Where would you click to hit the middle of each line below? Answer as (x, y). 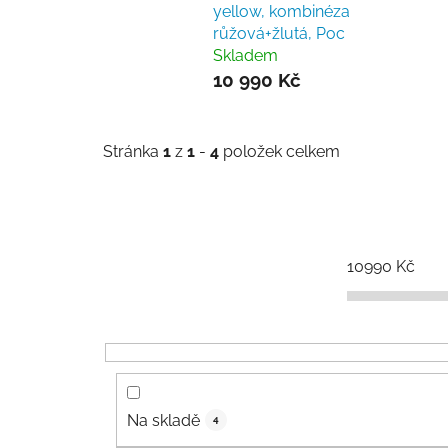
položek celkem (279, 152)
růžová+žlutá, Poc (279, 33)
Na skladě (163, 420)
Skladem (245, 55)
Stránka (133, 152)
